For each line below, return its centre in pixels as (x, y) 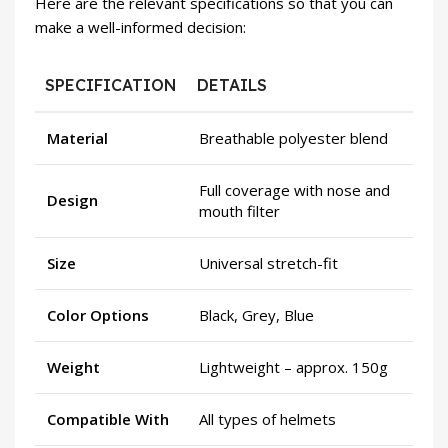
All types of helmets (267, 418)
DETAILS (232, 84)
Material (77, 137)
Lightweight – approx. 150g (293, 366)
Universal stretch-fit (268, 262)
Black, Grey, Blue (256, 314)
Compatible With (108, 418)
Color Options (98, 314)
